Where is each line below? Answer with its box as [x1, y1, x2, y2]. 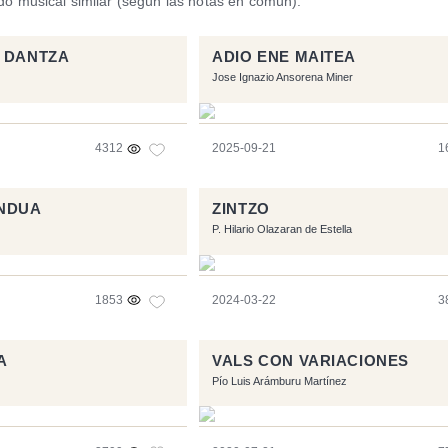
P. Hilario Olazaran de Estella [212, 223, 353, 236]
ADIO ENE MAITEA [212, 49, 357, 66]
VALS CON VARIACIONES [212, 352, 410, 369]
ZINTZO [212, 200, 270, 217]
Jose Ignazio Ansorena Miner [212, 71, 354, 84]
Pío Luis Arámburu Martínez [212, 374, 348, 387]
